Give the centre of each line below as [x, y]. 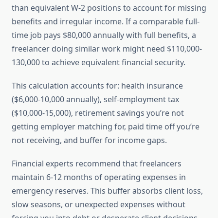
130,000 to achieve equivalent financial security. [99, 63]
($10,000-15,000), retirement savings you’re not [98, 113]
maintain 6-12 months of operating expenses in [99, 177]
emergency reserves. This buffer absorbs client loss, [107, 191]
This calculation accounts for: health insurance [97, 86]
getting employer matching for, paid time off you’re [106, 127]
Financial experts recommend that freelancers [97, 164]
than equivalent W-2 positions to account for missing [109, 8]
